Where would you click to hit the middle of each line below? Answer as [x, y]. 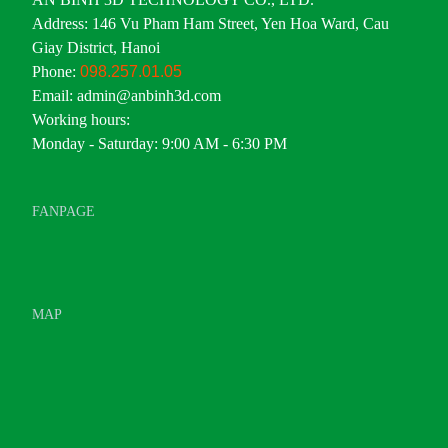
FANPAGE [63, 211]
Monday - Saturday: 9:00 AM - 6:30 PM [159, 143]
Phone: [56, 71]
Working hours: [81, 119]
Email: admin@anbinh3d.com [126, 95]
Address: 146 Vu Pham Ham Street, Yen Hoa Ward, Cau [210, 23]
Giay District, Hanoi [96, 47]
